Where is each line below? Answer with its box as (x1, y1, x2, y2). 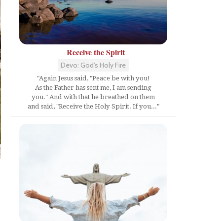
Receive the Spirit (67, 46, 125, 58)
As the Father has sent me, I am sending (35, 83, 151, 91)
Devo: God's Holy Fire (61, 60, 126, 70)
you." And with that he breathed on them (32, 93, 155, 101)
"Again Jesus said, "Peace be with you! (37, 74, 150, 82)
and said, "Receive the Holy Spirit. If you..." (27, 102, 159, 110)
